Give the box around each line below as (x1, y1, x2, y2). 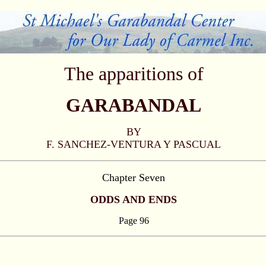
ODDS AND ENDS (90, 194, 177, 205)
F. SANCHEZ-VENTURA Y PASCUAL (46, 138, 221, 150)
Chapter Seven (102, 172, 165, 183)
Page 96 (118, 216, 149, 226)
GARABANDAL (66, 94, 201, 116)
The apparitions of (64, 63, 204, 84)
